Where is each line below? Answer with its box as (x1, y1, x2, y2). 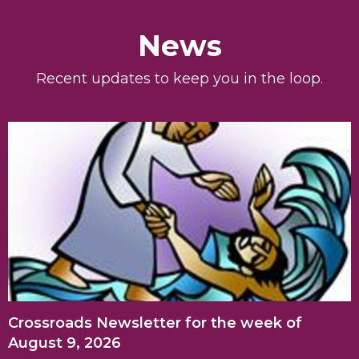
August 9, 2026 (8, 333, 121, 352)
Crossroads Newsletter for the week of (8, 313, 302, 332)
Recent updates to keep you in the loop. (36, 70, 323, 88)
